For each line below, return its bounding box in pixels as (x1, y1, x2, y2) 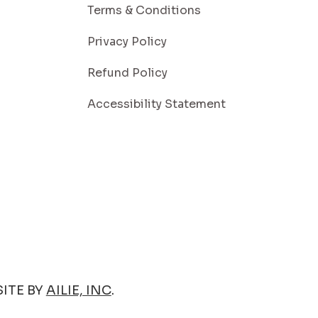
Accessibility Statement (87, 96, 226, 111)
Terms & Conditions (87, 2, 202, 18)
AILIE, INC (45, 282, 111, 298)
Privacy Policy (87, 33, 168, 49)
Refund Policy (87, 65, 168, 80)
